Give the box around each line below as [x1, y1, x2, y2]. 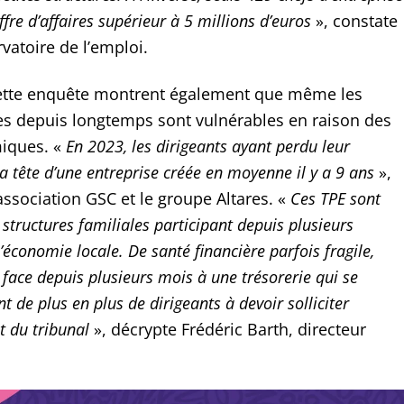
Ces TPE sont [289, 187, 381, 209]
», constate [315, 9, 398, 32]
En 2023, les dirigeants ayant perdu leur [65, 134, 350, 157]
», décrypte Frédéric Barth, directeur [88, 317, 366, 340]
